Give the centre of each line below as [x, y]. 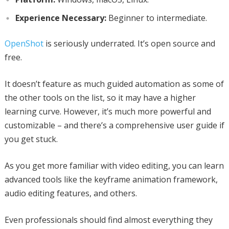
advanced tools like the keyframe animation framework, [111, 179]
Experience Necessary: [61, 18]
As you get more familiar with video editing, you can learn [114, 165]
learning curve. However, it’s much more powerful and [108, 111]
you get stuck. [31, 139]
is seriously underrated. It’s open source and [129, 43]
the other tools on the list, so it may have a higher [100, 97]
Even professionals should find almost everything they [108, 220]
